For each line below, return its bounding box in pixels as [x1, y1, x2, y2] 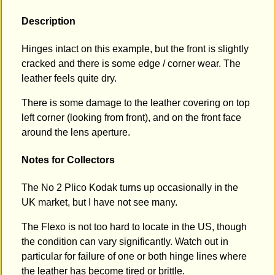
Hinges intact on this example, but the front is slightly [21, 43, 249, 54]
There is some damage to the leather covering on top [21, 97, 250, 108]
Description [21, 15, 76, 26]
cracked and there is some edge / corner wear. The [21, 58, 241, 69]
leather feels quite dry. [21, 72, 117, 83]
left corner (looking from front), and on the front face [21, 112, 241, 123]
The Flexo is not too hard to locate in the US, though [21, 222, 247, 233]
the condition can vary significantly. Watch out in [21, 236, 228, 247]
